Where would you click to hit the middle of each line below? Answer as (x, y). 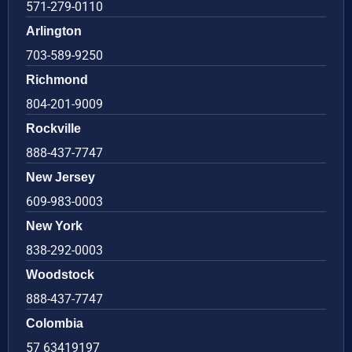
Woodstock (60, 275)
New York (54, 226)
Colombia (55, 324)
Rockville (53, 129)
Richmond (57, 80)
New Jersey (60, 178)
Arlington (54, 31)
